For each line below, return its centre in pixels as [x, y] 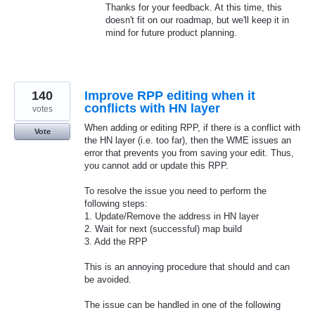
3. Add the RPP [116, 241]
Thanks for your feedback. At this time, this [194, 7]
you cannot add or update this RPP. [156, 165]
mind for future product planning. [171, 32]
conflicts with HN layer [152, 108]
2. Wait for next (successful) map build [163, 229]
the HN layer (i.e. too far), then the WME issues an [188, 140]
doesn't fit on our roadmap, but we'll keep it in [197, 20]
